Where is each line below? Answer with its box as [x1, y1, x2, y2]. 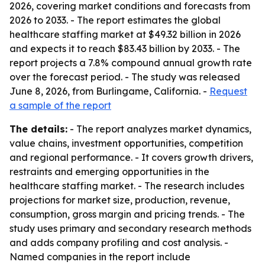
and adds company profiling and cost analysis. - [9, 237, 228, 248]
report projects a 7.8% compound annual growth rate [9, 57, 252, 69]
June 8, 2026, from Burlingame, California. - [9, 85, 209, 97]
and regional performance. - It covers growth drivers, [9, 151, 253, 163]
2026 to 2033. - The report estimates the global [9, 14, 221, 26]
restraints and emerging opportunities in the [9, 166, 209, 177]
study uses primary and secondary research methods [9, 222, 251, 234]
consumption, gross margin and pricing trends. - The [9, 208, 245, 220]
